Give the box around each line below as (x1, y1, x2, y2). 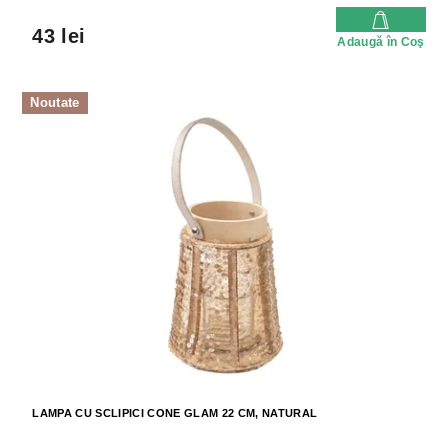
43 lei (32, 25, 86, 48)
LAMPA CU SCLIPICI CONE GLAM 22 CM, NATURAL (32, 406, 318, 419)
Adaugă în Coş (337, 35, 425, 50)
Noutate (30, 95, 80, 111)
